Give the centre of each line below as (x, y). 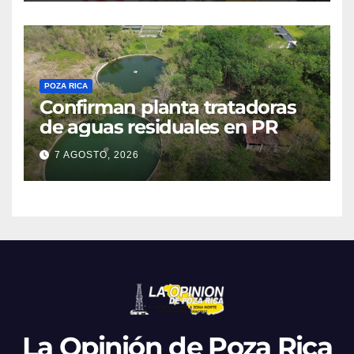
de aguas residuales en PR (159, 127)
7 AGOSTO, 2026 (97, 154)
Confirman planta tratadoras (168, 107)
